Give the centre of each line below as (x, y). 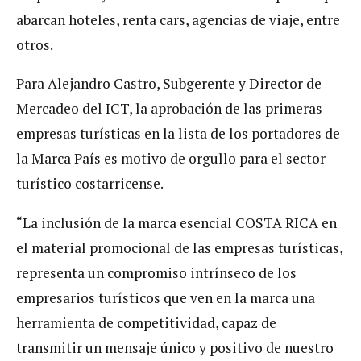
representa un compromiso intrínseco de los (156, 272)
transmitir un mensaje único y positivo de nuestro (175, 347)
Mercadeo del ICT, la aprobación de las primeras (169, 109)
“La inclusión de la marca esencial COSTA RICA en (176, 222)
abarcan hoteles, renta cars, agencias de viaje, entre (178, 19)
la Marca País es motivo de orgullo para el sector (171, 159)
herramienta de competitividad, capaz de (148, 322)
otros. (35, 44)
